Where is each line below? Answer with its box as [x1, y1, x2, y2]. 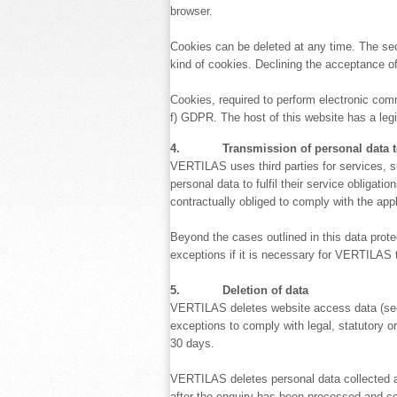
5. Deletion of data [170, 284, 308, 297]
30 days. [170, 337, 214, 350]
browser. [170, 4, 213, 18]
